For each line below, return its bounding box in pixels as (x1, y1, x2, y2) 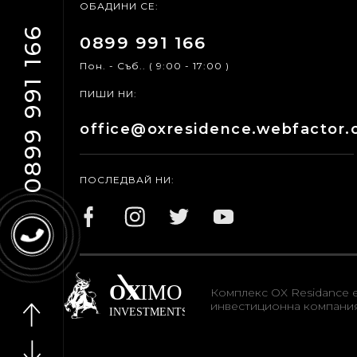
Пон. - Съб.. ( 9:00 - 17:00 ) (80, 60, 229, 72)
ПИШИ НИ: (80, 88, 137, 100)
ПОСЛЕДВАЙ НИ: (80, 174, 175, 186)
